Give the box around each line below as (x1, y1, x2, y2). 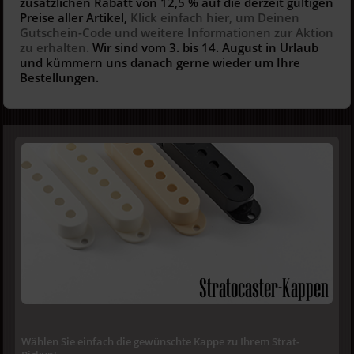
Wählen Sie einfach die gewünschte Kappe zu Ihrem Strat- (21, 333, 300, 348)
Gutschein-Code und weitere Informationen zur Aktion (20, 24, 334, 40)
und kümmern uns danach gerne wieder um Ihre (20, 55, 301, 70)
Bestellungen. (20, 70, 100, 85)
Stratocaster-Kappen (198, 276, 329, 303)
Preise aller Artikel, (20, 9, 131, 25)
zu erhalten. (20, 40, 90, 55)
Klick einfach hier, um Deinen (130, 9, 300, 25)
